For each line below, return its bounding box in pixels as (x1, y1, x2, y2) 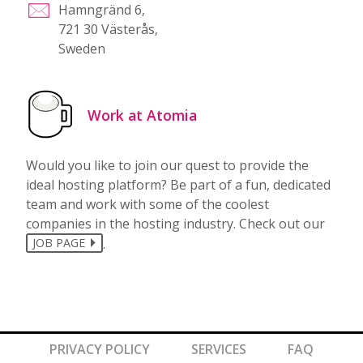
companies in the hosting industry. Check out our (26, 214, 325, 233)
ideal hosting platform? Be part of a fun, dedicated (26, 175, 331, 194)
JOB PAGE (32, 235, 86, 251)
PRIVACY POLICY (49, 340, 150, 358)
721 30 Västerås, (58, 19, 158, 38)
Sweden (58, 39, 105, 58)
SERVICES (191, 340, 246, 358)
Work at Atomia (88, 105, 197, 125)
